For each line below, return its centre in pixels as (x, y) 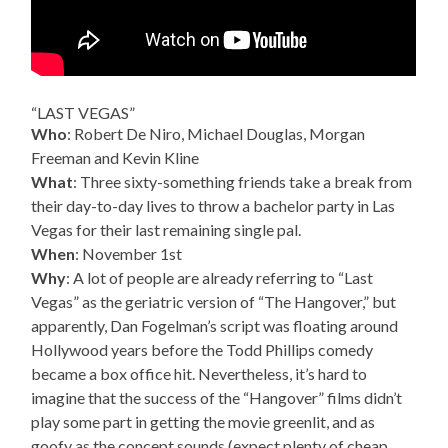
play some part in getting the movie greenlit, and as (203, 421)
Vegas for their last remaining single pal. (166, 229)
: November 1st (129, 253)
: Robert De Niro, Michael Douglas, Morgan (216, 133)
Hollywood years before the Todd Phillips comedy (202, 349)
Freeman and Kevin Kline (115, 157)
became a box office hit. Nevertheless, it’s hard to (199, 373)
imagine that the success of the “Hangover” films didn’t (217, 397)
